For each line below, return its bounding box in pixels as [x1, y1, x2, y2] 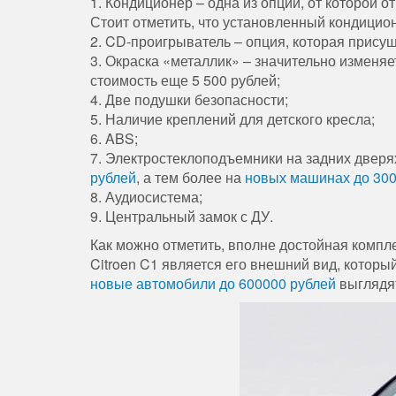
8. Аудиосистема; [90, 187, 202, 208]
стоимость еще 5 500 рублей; [90, 70, 280, 91]
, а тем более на [136, 167, 245, 188]
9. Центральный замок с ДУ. [90, 206, 273, 227]
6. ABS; [90, 128, 138, 149]
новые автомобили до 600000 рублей [90, 273, 336, 294]
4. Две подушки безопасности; [90, 89, 288, 110]
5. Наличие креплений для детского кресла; [90, 109, 375, 130]
